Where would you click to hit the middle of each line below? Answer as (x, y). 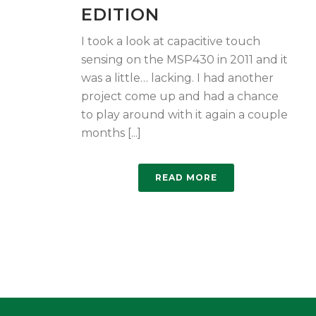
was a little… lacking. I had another (177, 78)
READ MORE (186, 177)
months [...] (111, 133)
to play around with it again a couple (184, 115)
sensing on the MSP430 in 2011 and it (184, 60)
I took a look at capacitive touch (171, 41)
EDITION (120, 14)
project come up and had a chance (180, 96)
